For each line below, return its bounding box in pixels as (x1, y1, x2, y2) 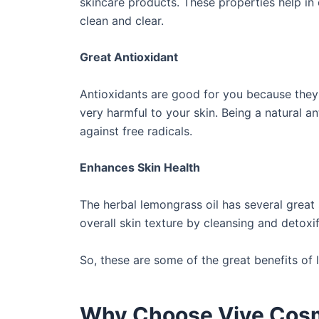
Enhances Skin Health (80, 160, 203, 175)
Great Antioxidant (80, 50, 181, 65)
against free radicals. (80, 123, 192, 138)
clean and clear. (80, 13, 164, 28)
